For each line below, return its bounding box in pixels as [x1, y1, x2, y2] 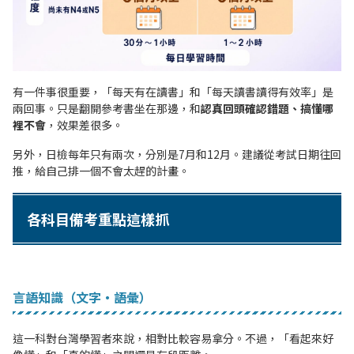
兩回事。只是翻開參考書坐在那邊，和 [13, 100, 201, 117]
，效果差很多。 [46, 117, 123, 134]
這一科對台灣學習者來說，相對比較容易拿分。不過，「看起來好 [13, 330, 333, 347]
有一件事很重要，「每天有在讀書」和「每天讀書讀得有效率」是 [13, 84, 333, 100]
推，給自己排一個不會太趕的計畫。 [13, 163, 190, 179]
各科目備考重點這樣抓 [27, 209, 169, 230]
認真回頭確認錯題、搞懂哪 [201, 100, 333, 117]
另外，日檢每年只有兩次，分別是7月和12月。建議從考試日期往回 [13, 146, 341, 163]
